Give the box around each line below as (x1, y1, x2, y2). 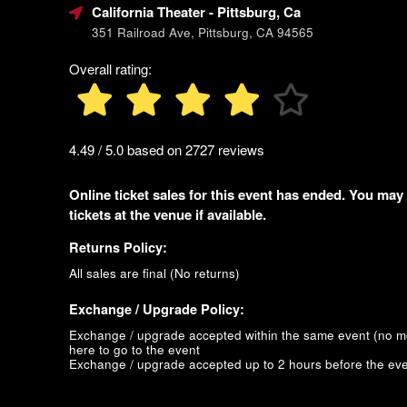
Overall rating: (69, 59, 152, 78)
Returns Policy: (69, 238, 167, 256)
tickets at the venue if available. (69, 204, 266, 224)
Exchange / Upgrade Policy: (69, 300, 244, 318)
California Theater (92, 2, 205, 22)
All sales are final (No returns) (69, 264, 240, 282)
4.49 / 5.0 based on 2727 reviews (69, 140, 264, 159)
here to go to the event (69, 341, 200, 358)
